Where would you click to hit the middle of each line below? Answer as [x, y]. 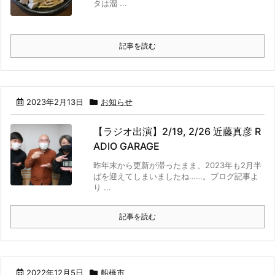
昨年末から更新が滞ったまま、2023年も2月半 [177, 165]
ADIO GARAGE [126, 146]
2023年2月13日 [55, 102]
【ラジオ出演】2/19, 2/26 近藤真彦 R [177, 131]
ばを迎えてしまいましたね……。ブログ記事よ [176, 176]
